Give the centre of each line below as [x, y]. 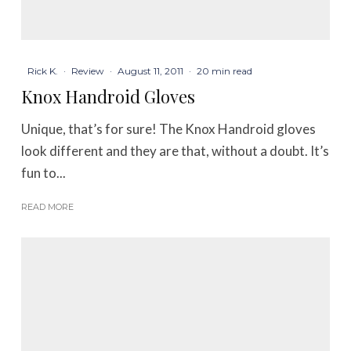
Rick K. [43, 71]
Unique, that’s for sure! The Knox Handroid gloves [169, 128]
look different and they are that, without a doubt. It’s [175, 150]
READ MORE [48, 206]
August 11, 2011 [151, 71]
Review [88, 71]
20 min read [225, 71]
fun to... [44, 172]
